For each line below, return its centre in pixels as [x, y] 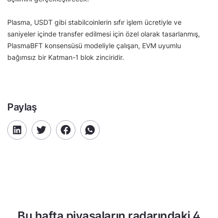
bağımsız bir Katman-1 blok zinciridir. [66, 57]
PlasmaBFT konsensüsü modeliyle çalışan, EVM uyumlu [94, 45]
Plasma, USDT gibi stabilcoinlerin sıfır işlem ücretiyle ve [94, 22]
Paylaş [22, 107]
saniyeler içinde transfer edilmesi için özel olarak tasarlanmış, [104, 34]
